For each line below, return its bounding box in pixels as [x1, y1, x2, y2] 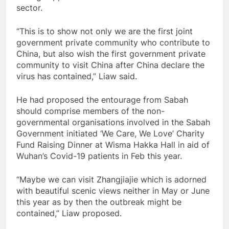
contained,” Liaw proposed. [16, 208, 122, 218]
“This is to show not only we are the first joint [16, 26, 193, 36]
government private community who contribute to [16, 37, 210, 48]
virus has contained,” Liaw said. [16, 71, 137, 81]
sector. [16, 2, 42, 13]
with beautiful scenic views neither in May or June [16, 185, 210, 196]
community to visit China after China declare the [16, 59, 204, 70]
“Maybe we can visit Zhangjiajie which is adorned [16, 174, 207, 185]
